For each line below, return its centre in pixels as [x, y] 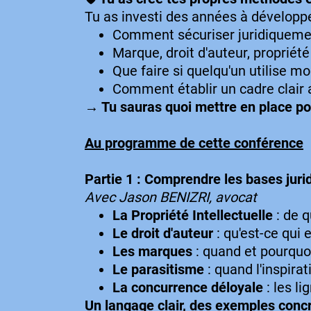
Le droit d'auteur [163, 233]
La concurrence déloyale [188, 287]
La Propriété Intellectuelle [193, 215]
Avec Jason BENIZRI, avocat [171, 197]
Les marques [152, 251]
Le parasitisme [158, 269]
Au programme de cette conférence [194, 143]
